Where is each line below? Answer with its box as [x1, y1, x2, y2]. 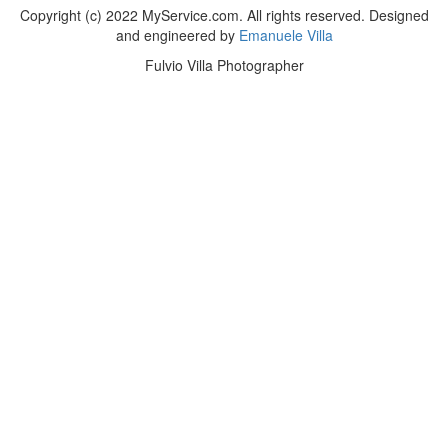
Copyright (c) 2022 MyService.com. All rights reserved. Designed [19, 5, 429, 25]
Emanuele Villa [238, 25, 333, 45]
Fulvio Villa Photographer [144, 55, 304, 75]
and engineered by [115, 25, 239, 45]
